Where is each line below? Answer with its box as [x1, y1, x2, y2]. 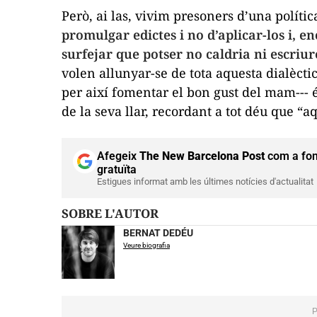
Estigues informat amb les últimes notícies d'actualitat [97, 175, 313, 187]
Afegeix [97, 149, 139, 163]
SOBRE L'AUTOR [69, 204, 158, 221]
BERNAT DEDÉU [123, 226, 193, 238]
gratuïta [97, 162, 137, 176]
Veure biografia [123, 241, 170, 249]
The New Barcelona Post [139, 149, 265, 163]
